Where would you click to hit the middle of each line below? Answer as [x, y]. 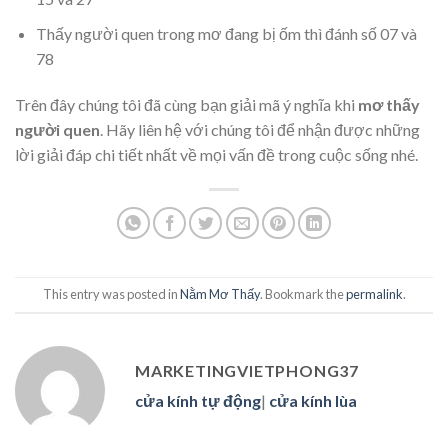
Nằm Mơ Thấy [219, 294]
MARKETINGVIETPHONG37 [247, 370]
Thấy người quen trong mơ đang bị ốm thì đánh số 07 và [226, 33]
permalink [374, 294]
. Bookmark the [302, 294]
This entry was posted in [111, 294]
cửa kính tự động [198, 400]
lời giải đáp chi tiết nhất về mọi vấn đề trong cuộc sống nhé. [216, 154]
